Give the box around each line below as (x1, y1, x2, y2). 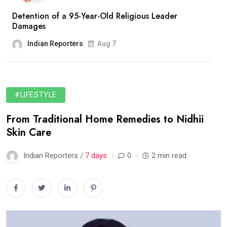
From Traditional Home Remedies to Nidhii (6, 112, 204, 127)
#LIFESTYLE (15, 91, 57, 99)
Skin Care (6, 125, 51, 140)
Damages (12, 20, 46, 32)
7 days (85, 151, 107, 161)
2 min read (152, 151, 186, 161)
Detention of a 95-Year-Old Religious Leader (12, 10, 177, 22)
